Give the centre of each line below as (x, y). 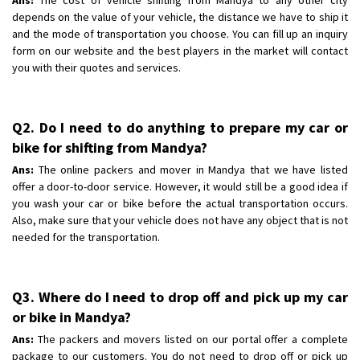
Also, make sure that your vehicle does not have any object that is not (180, 220)
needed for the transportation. (86, 237)
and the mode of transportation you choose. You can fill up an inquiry (180, 33)
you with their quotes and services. (96, 67)
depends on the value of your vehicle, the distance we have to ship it (180, 16)
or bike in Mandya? (72, 317)
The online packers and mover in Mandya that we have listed (191, 169)
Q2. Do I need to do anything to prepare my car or (180, 127)
